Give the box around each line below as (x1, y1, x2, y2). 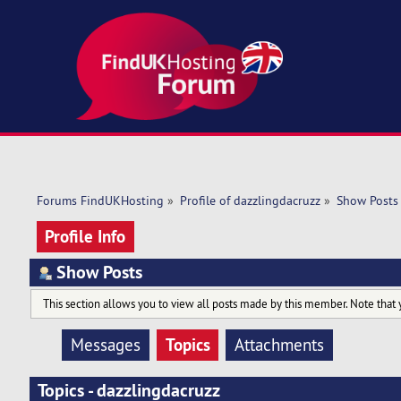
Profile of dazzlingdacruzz (179, 192, 320, 209)
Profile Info (45, 224, 126, 248)
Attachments (235, 334, 325, 356)
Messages (71, 334, 141, 356)
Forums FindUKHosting (36, 192, 164, 209)
